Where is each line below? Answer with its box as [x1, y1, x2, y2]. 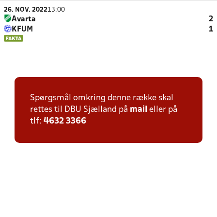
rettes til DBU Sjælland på [30, 106, 130, 114]
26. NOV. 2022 [4, 7, 47, 13]
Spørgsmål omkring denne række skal [30, 94, 173, 102]
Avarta [12, 16, 36, 23]
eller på [147, 106, 177, 114]
